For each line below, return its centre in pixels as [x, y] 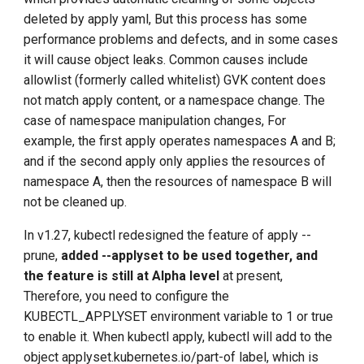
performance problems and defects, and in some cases [181, 40]
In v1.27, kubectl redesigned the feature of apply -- [168, 236]
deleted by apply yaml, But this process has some [166, 19]
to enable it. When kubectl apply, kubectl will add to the [178, 337]
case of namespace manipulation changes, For [155, 121]
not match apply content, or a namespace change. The [175, 101]
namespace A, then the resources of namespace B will [178, 182]
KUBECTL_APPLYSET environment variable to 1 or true [179, 317]
